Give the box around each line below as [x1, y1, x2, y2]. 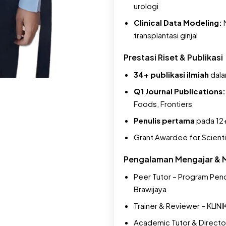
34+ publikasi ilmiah [134, 69, 209, 79]
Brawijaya [134, 184, 166, 194]
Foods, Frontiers [134, 98, 192, 108]
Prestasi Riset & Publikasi [124, 51, 223, 63]
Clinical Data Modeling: [134, 17, 222, 27]
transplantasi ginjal [134, 30, 198, 40]
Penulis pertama [134, 115, 195, 125]
